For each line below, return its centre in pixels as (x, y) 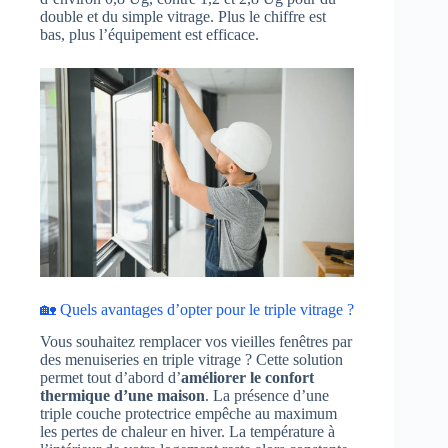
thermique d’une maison (122, 396)
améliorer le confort (247, 378)
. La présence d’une (267, 396)
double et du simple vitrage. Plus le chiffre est (183, 16)
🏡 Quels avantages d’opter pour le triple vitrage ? (197, 309)
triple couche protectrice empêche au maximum (188, 414)
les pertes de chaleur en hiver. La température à (187, 432)
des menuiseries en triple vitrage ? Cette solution (191, 360)
